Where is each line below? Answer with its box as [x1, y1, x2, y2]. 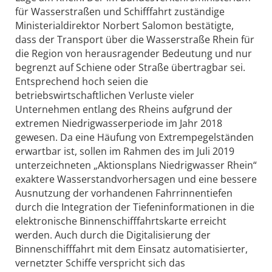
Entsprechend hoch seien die [15, 74, 148, 88]
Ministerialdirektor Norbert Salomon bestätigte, [15, 18, 234, 32]
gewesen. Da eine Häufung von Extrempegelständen [15, 130, 254, 144]
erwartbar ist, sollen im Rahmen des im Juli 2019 [15, 144, 234, 158]
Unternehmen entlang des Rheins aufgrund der [15, 102, 233, 116]
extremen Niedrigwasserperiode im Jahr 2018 [15, 116, 222, 130]
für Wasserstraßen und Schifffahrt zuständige [15, 4, 225, 18]
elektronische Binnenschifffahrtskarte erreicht [15, 214, 226, 228]
